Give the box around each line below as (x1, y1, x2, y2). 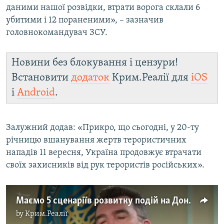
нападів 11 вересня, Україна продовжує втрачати (6, 147, 201, 157)
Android (17, 87, 55, 98)
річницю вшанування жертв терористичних (6, 135, 186, 145)
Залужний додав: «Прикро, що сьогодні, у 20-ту (6, 122, 199, 132)
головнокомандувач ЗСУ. (6, 27, 107, 37)
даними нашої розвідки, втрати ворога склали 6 (6, 2, 200, 12)
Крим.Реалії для (109, 72, 191, 83)
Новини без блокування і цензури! (11, 57, 178, 68)
